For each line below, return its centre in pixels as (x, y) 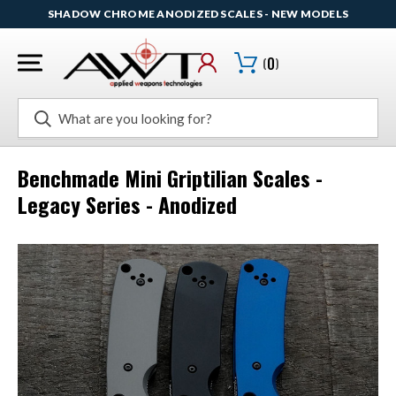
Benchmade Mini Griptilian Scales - (170, 178)
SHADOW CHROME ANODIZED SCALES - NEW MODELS (198, 14)
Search (38, 107)
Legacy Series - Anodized (127, 205)
